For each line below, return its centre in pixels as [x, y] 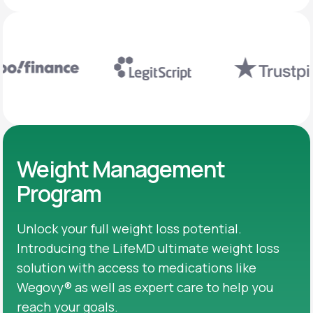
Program [59, 193]
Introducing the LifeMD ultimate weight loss [148, 248]
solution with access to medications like [137, 267]
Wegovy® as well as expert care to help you [145, 287]
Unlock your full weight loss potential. [129, 228]
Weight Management [121, 169]
